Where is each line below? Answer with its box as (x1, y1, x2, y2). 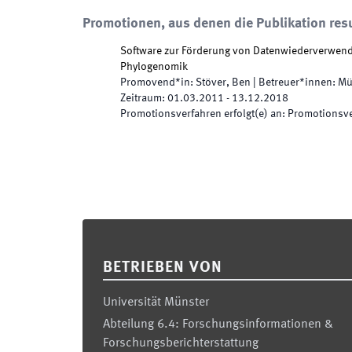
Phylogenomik (120, 61, 188, 72)
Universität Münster (103, 296, 209, 309)
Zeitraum (120, 93, 162, 104)
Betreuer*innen (258, 77, 332, 88)
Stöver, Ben (196, 77, 251, 88)
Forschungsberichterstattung (103, 337, 258, 350)
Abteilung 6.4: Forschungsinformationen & (103, 318, 333, 331)
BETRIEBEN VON (103, 260, 222, 276)
